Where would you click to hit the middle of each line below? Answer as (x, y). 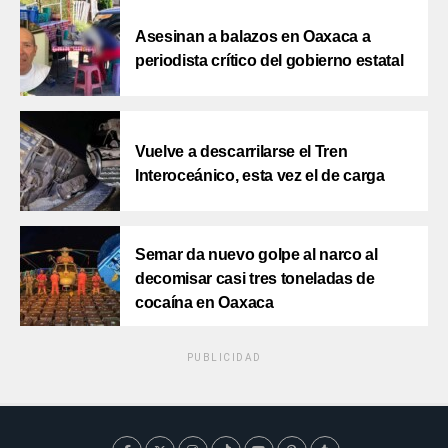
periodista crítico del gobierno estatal (269, 60)
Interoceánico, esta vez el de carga (260, 175)
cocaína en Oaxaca (204, 302)
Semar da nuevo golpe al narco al (256, 254)
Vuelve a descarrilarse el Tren (241, 151)
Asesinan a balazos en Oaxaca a (253, 36)
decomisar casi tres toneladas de (255, 278)
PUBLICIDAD (224, 357)
